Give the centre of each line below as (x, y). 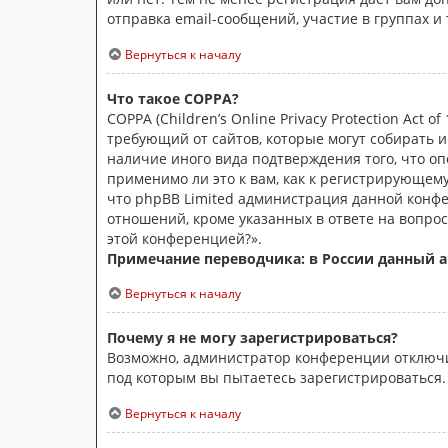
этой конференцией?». (184, 238)
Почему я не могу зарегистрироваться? (252, 338)
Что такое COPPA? (173, 98)
